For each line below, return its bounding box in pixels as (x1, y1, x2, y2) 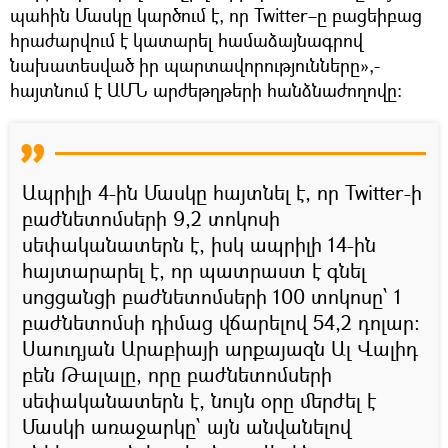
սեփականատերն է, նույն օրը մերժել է (22, 386, 376, 414)
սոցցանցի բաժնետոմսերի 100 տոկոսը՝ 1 (22, 282, 402, 310)
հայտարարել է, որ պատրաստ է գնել (22, 256, 366, 284)
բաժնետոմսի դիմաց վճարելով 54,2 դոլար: (22, 308, 420, 336)
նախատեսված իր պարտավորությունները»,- (10, 52, 380, 77)
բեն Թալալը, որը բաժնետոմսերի (22, 360, 332, 388)
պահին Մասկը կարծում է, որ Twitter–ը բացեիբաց (10, 2, 422, 27)
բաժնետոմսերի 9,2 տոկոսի (22, 204, 280, 232)
